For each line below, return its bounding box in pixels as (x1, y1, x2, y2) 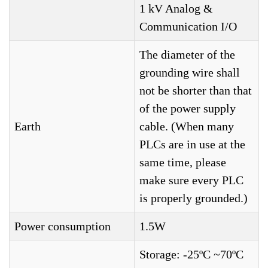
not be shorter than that (139, 84, 252, 97)
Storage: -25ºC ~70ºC (139, 248, 243, 261)
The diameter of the (139, 48, 235, 61)
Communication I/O (139, 20, 237, 33)
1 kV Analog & (139, 2, 213, 15)
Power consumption (14, 220, 111, 233)
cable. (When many (139, 120, 234, 133)
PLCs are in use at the (139, 138, 245, 151)
